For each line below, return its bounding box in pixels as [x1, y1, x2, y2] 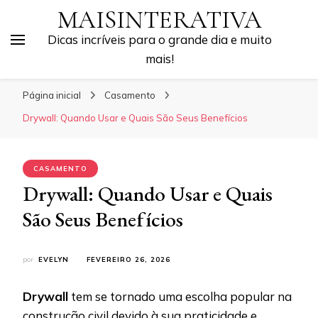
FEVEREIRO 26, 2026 [87, 256, 170, 263]
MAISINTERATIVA [57, 5, 262, 35]
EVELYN [38, 256, 69, 263]
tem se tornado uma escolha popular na [68, 289, 292, 304]
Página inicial [23, 89, 81, 101]
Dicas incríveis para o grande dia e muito [48, 32, 272, 47]
